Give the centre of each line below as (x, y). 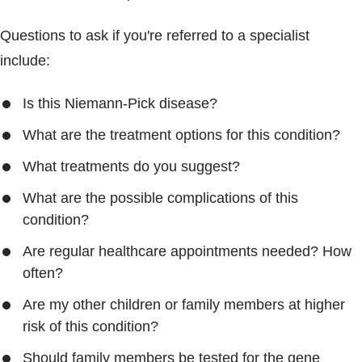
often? (43, 273)
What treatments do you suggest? (131, 166)
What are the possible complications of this (160, 198)
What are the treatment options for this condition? (181, 135)
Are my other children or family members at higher (184, 305)
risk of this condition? (90, 326)
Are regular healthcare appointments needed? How (187, 251)
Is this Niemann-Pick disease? (120, 103)
